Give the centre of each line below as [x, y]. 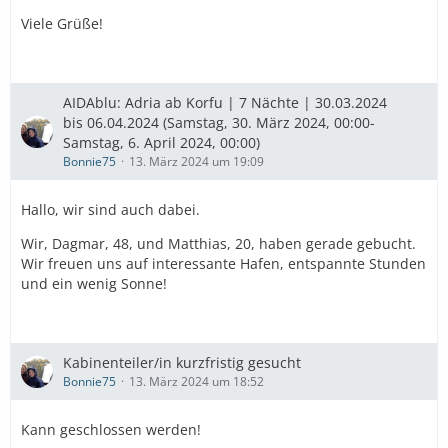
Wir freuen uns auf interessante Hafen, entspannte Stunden [223, 263]
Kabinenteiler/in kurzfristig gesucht [182, 362]
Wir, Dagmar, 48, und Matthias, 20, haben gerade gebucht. [218, 243]
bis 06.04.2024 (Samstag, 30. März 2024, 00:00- [219, 122]
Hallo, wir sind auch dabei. [110, 209]
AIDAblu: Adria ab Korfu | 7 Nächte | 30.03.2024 [225, 102]
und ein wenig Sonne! [94, 283]
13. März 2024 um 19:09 [196, 161]
